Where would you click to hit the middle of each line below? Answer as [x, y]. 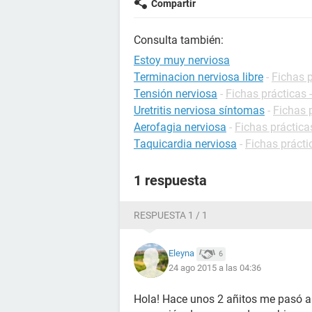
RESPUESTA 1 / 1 [171, 215]
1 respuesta [170, 180]
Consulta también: [179, 40]
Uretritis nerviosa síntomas [199, 110]
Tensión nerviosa [175, 94]
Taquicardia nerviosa [185, 144]
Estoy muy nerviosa [182, 60]
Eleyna [181, 253]
